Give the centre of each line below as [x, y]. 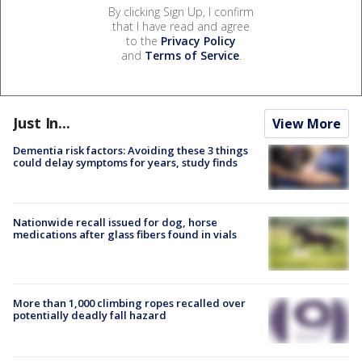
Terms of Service [192, 55]
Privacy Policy [198, 40]
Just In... [42, 122]
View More [307, 123]
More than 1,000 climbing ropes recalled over [129, 303]
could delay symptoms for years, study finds [125, 162]
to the [143, 40]
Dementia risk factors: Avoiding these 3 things [130, 150]
